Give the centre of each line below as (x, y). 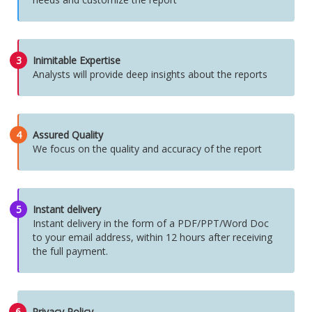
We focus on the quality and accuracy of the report (147, 149)
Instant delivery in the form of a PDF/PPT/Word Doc (151, 223)
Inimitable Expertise (77, 60)
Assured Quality (68, 135)
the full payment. (70, 251)
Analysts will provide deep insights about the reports (150, 74)
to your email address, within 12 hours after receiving (153, 237)
